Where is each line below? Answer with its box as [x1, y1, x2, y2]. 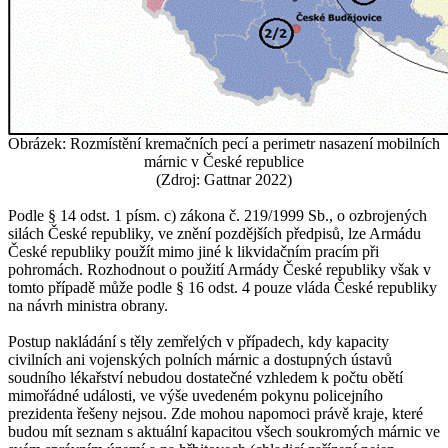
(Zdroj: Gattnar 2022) [156, 171, 292, 189]
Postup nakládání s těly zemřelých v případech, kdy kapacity [8, 333, 389, 351]
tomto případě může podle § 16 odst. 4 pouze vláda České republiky [8, 279, 437, 297]
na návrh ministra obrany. [8, 297, 168, 315]
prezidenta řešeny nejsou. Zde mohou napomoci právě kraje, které [8, 405, 423, 423]
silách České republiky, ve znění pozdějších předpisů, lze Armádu [8, 225, 421, 243]
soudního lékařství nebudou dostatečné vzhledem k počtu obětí [8, 369, 403, 387]
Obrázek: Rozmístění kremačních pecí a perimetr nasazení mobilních [8, 135, 440, 153]
